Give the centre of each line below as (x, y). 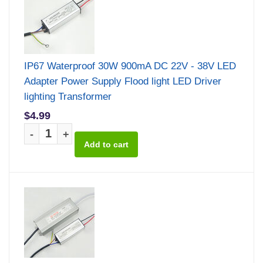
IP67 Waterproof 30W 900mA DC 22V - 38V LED (130, 66)
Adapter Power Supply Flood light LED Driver (123, 81)
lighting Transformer (68, 96)
